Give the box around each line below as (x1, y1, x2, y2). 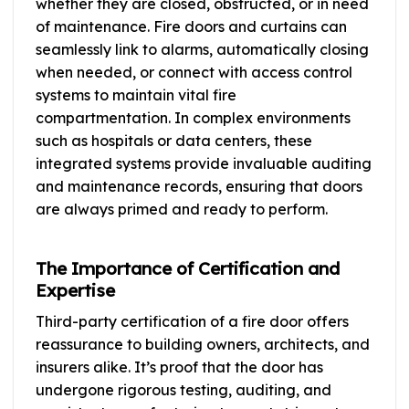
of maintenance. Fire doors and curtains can (36, 16, 347, 36)
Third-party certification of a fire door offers (36, 311, 349, 330)
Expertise (36, 279, 115, 302)
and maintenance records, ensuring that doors (36, 176, 362, 195)
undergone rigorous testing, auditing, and (36, 380, 331, 399)
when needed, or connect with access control (36, 62, 352, 81)
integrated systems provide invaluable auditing (36, 153, 372, 173)
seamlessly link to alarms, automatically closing (36, 39, 369, 58)
